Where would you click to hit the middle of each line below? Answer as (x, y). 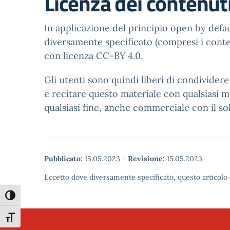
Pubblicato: (63, 159)
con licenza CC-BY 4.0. (93, 56)
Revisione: (146, 159)
